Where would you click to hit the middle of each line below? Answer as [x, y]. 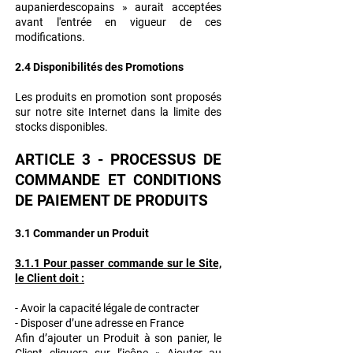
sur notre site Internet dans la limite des [118, 112]
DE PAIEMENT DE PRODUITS [111, 201]
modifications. [50, 37]
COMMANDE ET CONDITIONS [118, 180]
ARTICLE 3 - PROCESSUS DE [118, 160]
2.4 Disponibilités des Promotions [99, 67]
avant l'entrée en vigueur [97, 22]
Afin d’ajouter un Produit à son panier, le [118, 338]
